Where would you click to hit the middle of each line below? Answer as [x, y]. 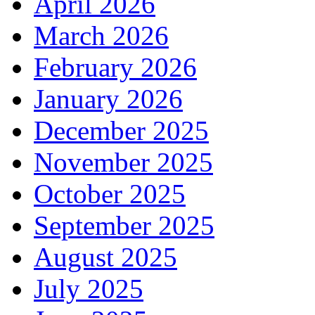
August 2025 [105, 257]
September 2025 [124, 225]
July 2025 [89, 288]
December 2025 [121, 130]
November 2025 [123, 162]
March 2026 [101, 35]
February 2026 [115, 67]
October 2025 [110, 193]
